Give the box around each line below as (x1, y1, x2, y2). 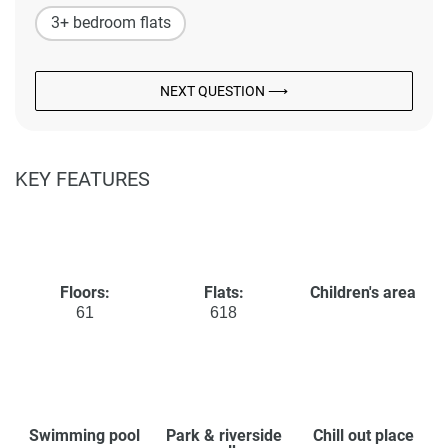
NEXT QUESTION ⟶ (160, 82, 288, 99)
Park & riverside (165, 425, 282, 445)
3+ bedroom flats (50, 13, 171, 33)
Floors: (59, 282, 110, 302)
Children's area (310, 282, 417, 302)
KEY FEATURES (15, 166, 150, 191)
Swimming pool (29, 425, 141, 445)
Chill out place (312, 425, 414, 445)
